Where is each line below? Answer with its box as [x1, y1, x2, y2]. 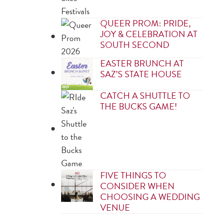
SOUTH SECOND [100, 38, 170, 51]
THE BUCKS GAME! [100, 100, 177, 113]
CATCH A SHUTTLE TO [100, 89, 191, 102]
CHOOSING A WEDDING [100, 190, 200, 203]
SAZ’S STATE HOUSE [100, 67, 182, 81]
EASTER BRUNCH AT [100, 57, 184, 70]
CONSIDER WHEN [100, 179, 175, 193]
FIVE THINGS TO [100, 169, 167, 182]
